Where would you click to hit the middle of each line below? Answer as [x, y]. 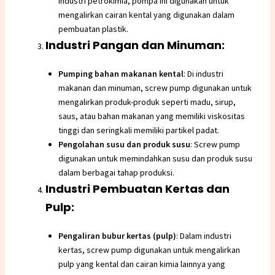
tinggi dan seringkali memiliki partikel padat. [138, 130]
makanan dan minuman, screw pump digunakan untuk [155, 88]
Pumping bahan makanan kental [121, 74]
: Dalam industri [203, 236]
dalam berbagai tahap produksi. [116, 173]
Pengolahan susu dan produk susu [124, 145]
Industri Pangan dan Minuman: [135, 45]
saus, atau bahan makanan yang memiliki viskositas [151, 116]
